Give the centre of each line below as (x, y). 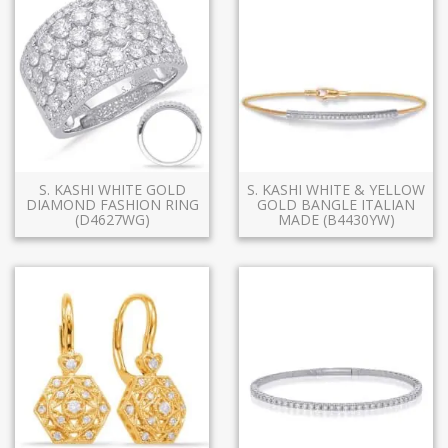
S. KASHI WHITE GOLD (112, 189)
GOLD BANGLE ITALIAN (336, 204)
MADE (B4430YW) (336, 219)
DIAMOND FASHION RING (112, 204)
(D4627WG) (112, 219)
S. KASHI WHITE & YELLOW (336, 189)
